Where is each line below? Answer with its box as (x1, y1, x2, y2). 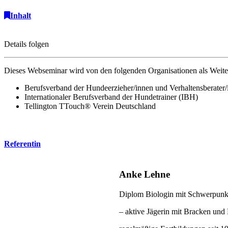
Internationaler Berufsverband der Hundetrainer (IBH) (24, 92, 198, 101)
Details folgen (4, 39, 49, 48)
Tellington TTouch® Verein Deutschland (24, 101, 156, 110)
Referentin (4, 139, 41, 148)
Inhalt (10, 11, 31, 20)
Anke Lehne (119, 168, 170, 180)
